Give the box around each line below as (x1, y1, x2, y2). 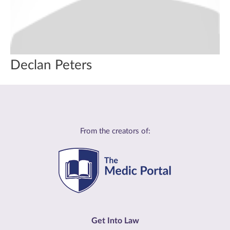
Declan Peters (10, 59, 92, 72)
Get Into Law (91, 217, 139, 225)
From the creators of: (80, 127, 150, 135)
